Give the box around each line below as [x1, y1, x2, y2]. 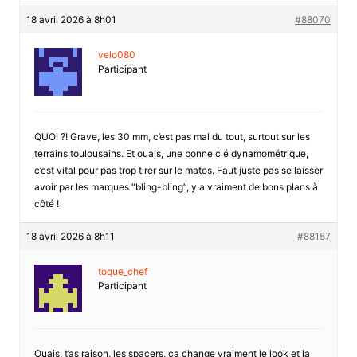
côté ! [33, 197, 59, 210]
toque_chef [97, 265, 147, 277]
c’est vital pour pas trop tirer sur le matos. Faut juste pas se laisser [33, 163, 323, 176]
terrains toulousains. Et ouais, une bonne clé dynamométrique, [33, 147, 308, 159]
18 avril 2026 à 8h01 [25, 13, 116, 25]
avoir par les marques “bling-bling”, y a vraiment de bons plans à [33, 180, 318, 193]
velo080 [97, 48, 135, 61]
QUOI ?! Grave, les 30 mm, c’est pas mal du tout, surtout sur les [33, 130, 310, 143]
